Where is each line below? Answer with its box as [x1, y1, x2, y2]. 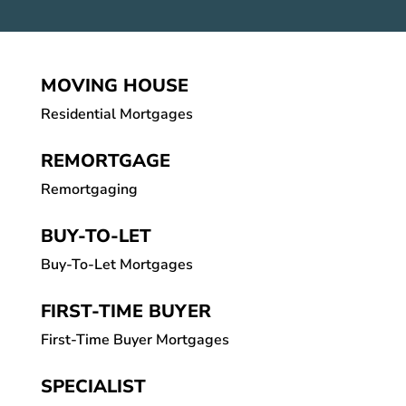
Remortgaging [40, 179, 138, 199]
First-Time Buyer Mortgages [40, 329, 229, 350]
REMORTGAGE [40, 148, 170, 173]
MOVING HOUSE [40, 72, 188, 98]
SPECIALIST [40, 373, 146, 399]
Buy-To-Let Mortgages [40, 254, 193, 275]
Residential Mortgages [40, 103, 193, 124]
